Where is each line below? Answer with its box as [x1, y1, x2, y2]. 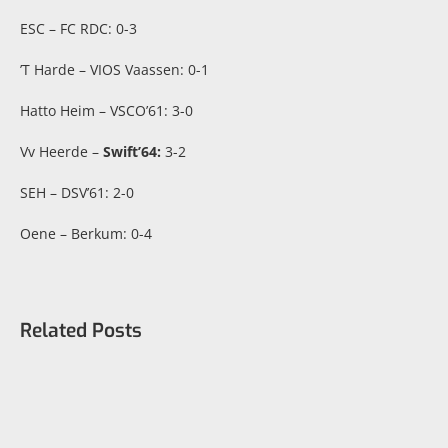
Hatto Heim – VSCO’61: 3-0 [19, 100, 193, 120]
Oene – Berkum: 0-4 [19, 223, 152, 243]
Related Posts [19, 317, 142, 343]
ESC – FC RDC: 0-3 [19, 18, 137, 38]
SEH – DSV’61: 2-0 [19, 182, 134, 202]
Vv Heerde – [19, 141, 103, 161]
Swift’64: [102, 141, 161, 161]
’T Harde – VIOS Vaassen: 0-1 [19, 59, 209, 79]
